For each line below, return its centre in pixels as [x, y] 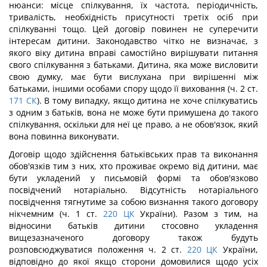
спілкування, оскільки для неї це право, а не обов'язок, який [133, 124]
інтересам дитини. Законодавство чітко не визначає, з [133, 41]
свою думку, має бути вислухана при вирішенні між [133, 77]
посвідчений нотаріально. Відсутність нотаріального [133, 190]
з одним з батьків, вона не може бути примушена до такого [133, 112]
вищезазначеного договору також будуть [133, 237]
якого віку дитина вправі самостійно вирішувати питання [133, 53]
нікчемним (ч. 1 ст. [53, 214]
